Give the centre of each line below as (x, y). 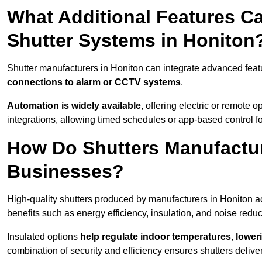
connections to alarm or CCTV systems (94, 82)
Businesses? (65, 172)
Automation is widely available (74, 106)
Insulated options (44, 237)
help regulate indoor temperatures (156, 237)
